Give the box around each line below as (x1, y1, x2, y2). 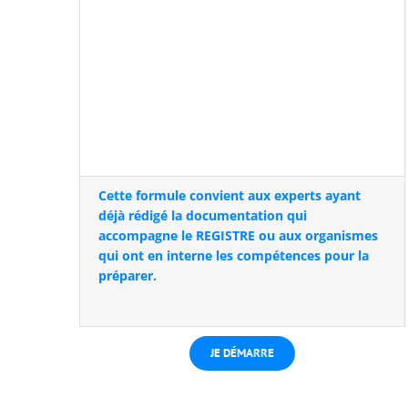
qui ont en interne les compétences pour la (98, 247, 369, 264)
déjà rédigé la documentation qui (98, 207, 307, 224)
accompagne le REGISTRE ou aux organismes (98, 227, 378, 244)
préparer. (98, 267, 157, 284)
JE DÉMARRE (210, 345, 275, 361)
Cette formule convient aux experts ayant (98, 187, 361, 204)
